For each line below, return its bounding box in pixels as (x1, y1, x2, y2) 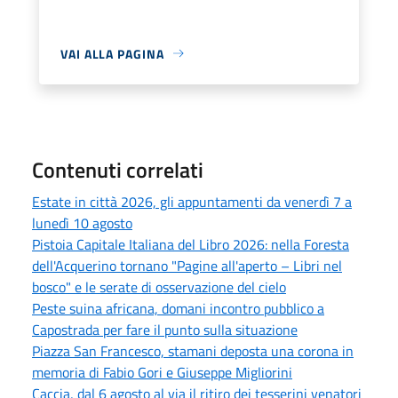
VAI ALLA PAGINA (60, 44, 164, 63)
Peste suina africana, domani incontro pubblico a (32, 297, 324, 319)
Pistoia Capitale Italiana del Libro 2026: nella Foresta (32, 233, 349, 255)
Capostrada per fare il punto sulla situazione (32, 318, 298, 340)
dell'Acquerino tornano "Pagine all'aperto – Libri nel (32, 254, 342, 276)
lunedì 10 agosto (32, 211, 132, 234)
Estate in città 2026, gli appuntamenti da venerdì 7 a (32, 190, 352, 212)
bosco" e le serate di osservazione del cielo (32, 275, 286, 298)
